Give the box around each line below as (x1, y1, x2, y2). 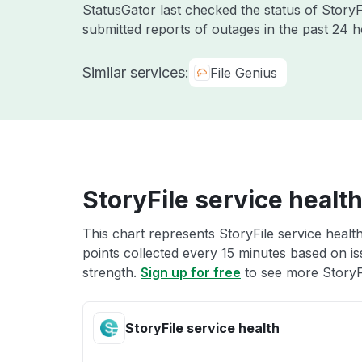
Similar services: (82, 64, 189, 81)
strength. (82, 264, 141, 280)
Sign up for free (141, 264, 241, 280)
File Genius (210, 65, 277, 81)
